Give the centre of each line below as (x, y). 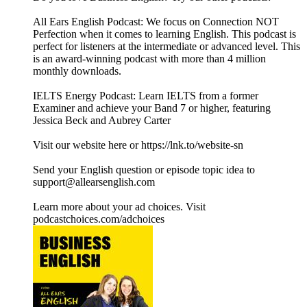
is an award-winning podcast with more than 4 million (149, 59)
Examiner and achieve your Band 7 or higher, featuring (152, 108)
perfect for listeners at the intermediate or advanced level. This (167, 47)
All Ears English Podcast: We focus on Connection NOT (156, 22)
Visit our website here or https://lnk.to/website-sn (138, 145)
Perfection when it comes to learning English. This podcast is (164, 34)
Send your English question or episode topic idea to (144, 170)
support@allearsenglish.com (94, 182)
